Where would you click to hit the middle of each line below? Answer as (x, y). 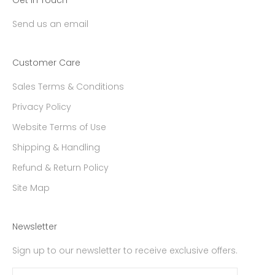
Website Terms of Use (59, 127)
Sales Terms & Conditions (68, 86)
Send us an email (50, 24)
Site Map (31, 188)
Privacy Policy (42, 107)
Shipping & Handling (56, 147)
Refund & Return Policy (60, 167)
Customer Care (46, 62)
